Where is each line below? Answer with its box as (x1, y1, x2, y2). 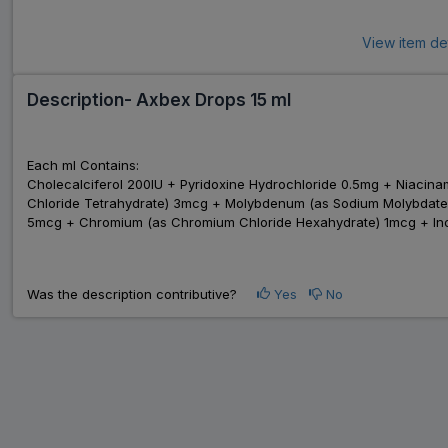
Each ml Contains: (26, 156, 139, 173)
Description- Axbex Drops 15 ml (26, 89, 291, 110)
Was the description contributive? (26, 285, 257, 302)
